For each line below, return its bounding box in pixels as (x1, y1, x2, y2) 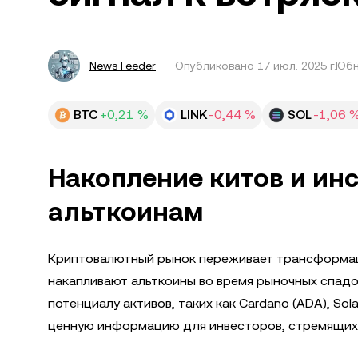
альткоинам (48, 197, 203, 226)
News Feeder (89, 59, 156, 72)
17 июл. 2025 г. (257, 59, 336, 72)
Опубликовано (175, 59, 257, 72)
